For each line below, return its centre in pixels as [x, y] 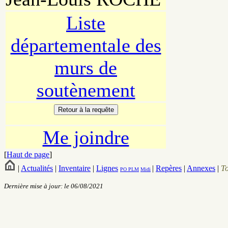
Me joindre [86, 138]
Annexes [201, 168]
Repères [169, 168]
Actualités [37, 168]
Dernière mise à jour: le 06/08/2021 [54, 186]
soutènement [86, 90]
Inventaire [75, 168]
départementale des [86, 46]
